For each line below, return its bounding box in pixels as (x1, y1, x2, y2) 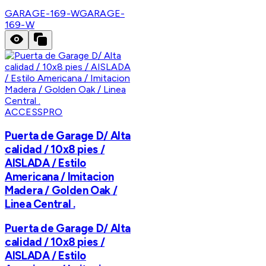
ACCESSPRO (5, 106, 63, 118)
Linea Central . (5, 197, 75, 211)
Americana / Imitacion (5, 169, 114, 183)
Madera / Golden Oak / (5, 183, 118, 197)
